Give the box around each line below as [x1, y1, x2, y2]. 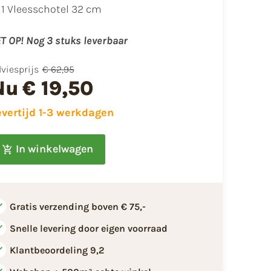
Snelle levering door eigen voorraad [9, 222, 168, 234]
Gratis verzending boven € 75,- [9, 200, 146, 212]
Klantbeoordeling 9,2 [9, 244, 105, 256]
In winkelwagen [15, 142, 93, 156]
